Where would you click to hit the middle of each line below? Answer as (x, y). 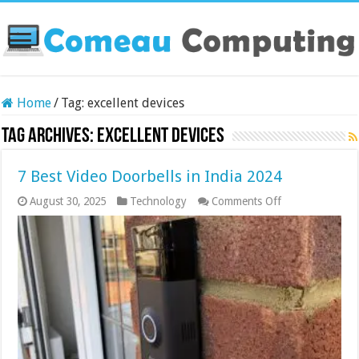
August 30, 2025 (68, 201)
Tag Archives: (50, 136)
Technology (159, 201)
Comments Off (247, 201)
